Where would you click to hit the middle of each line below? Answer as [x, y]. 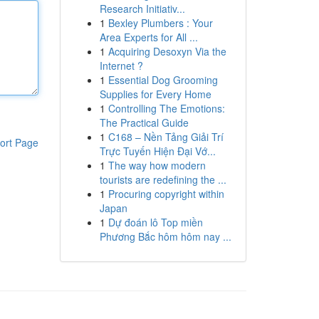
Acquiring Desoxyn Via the [167, 51]
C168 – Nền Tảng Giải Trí [166, 137]
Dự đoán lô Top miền [155, 222]
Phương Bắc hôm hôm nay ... [165, 236]
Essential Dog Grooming [163, 80]
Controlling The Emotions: [166, 108]
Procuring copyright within [166, 194]
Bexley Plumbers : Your [160, 23]
